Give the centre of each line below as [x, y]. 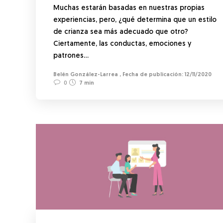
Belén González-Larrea [86, 75]
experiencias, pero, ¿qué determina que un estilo [135, 20]
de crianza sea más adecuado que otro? [121, 32]
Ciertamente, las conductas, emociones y [122, 44]
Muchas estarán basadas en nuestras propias [129, 8]
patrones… [71, 56]
